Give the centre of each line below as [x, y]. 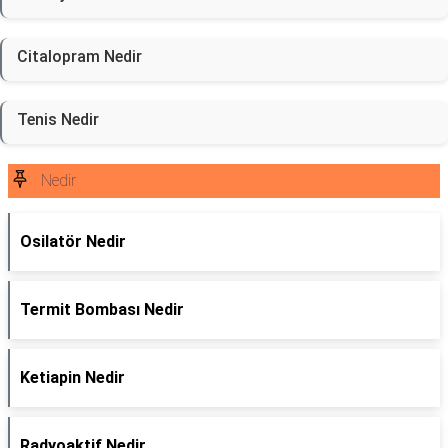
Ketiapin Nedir [72, 377]
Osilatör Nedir [73, 241]
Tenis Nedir [58, 119]
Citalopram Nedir [79, 56]
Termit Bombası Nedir [102, 309]
